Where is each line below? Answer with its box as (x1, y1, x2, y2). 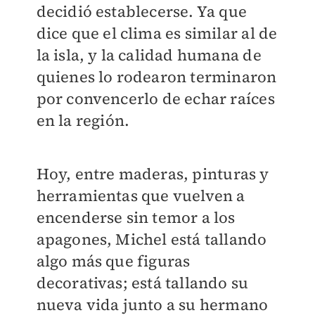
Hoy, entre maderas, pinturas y (36, 163, 269, 185)
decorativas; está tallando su (36, 272, 249, 294)
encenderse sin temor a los (36, 207, 236, 229)
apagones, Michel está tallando (36, 229, 267, 250)
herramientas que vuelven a (36, 185, 245, 207)
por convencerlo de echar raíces (36, 88, 275, 110)
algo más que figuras (36, 250, 191, 272)
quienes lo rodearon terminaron (36, 66, 277, 88)
